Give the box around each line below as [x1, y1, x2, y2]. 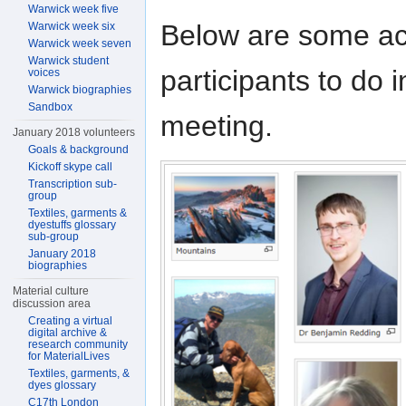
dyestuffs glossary [28, 218, 117, 231]
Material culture [13, 285, 90, 297]
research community [28, 338, 129, 351]
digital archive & [28, 326, 108, 339]
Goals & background [28, 143, 130, 156]
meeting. [160, 109, 273, 142]
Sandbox [28, 101, 73, 113]
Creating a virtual [28, 314, 113, 327]
